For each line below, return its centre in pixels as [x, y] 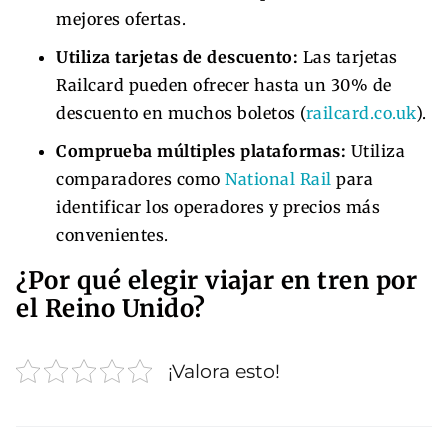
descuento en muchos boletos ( [181, 112]
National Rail [278, 178]
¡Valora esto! [224, 370]
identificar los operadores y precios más [218, 206]
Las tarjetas [348, 56]
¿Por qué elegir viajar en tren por [216, 280]
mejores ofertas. [121, 18]
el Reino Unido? [111, 308]
